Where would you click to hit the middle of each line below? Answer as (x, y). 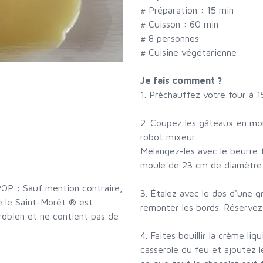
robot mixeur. (168, 137)
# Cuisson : (165, 24)
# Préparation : (173, 10)
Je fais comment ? (181, 81)
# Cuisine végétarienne (188, 53)
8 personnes (174, 38)
